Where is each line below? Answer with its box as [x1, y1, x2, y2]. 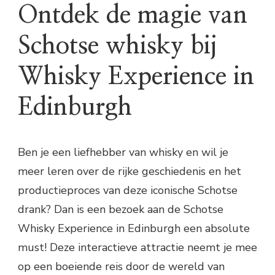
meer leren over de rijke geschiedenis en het [18, 164, 241, 179]
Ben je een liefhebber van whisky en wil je [18, 145, 228, 160]
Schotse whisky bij [18, 34, 217, 59]
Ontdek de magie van [18, 3, 247, 28]
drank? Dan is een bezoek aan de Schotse [18, 202, 223, 217]
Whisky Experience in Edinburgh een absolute [18, 221, 250, 236]
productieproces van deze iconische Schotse [18, 183, 238, 198]
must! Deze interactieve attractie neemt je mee [18, 240, 257, 255]
